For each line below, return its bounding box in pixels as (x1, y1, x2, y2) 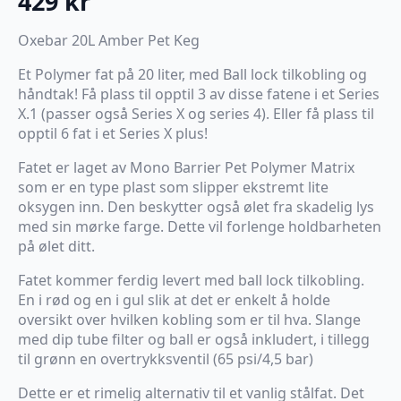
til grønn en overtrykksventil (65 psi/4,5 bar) (18, 348, 313, 369)
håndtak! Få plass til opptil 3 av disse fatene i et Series (18, 83, 380, 104)
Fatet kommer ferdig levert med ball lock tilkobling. (18, 269, 364, 290)
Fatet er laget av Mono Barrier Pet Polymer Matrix (18, 157, 354, 177)
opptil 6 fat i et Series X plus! (18, 123, 208, 143)
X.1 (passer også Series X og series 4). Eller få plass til (18, 103, 374, 124)
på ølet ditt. (18, 235, 95, 256)
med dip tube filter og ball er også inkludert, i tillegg (18, 328, 370, 349)
